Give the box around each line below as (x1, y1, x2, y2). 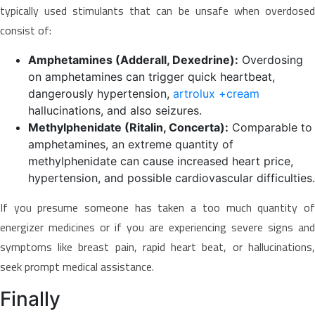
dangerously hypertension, (28, 86, 173, 101)
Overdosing (238, 52, 303, 67)
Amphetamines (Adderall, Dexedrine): (28, 52, 238, 67)
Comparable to (229, 120, 312, 134)
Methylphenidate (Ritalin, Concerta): (28, 120, 229, 134)
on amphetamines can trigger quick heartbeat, (28, 69, 275, 84)
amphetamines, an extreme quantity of (28, 136, 233, 151)
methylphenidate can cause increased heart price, (28, 153, 293, 168)
